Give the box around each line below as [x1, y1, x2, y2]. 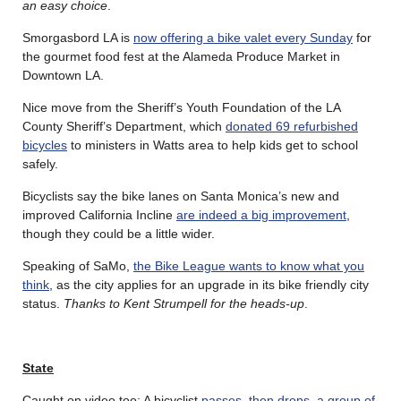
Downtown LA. [22, 67, 104, 82]
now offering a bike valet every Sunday [133, 30, 353, 45]
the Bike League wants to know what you [133, 258, 364, 273]
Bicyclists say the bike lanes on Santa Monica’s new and [22, 188, 339, 203]
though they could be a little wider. [22, 226, 215, 241]
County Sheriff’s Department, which [22, 118, 226, 133]
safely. [22, 156, 58, 171]
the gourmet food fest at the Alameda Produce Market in [22, 48, 340, 64]
